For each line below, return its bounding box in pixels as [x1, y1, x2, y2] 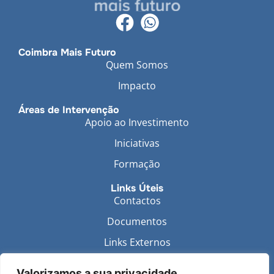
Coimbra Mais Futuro [18, 46, 116, 59]
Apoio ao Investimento [85, 116, 189, 129]
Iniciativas [114, 136, 160, 150]
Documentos [107, 215, 167, 228]
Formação [114, 157, 160, 171]
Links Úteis [111, 182, 163, 194]
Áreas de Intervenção [18, 103, 119, 116]
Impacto [118, 79, 156, 92]
